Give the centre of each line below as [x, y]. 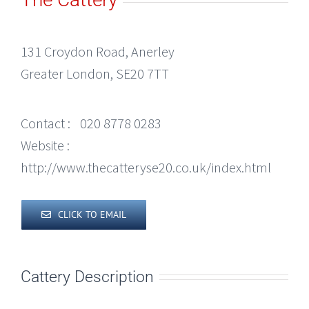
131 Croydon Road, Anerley [98, 52]
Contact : [46, 123]
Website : [45, 146]
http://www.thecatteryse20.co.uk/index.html [146, 168]
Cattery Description [87, 276]
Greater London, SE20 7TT [95, 74]
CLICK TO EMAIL [92, 215]
